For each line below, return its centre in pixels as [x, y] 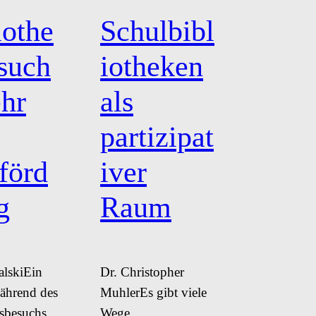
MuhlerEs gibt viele [153, 292]
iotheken [152, 66]
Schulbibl [157, 31]
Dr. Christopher [142, 272]
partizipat [157, 137]
